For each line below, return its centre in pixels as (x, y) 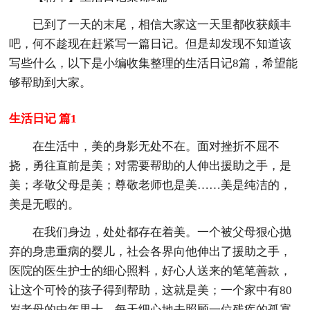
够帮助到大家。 (51, 82)
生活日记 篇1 (43, 118)
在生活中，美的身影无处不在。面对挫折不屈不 (156, 146)
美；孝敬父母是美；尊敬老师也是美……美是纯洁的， (151, 185)
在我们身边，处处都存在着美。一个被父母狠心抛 (162, 232)
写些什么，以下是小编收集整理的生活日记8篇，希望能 (154, 63)
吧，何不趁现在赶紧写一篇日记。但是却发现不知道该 (151, 44)
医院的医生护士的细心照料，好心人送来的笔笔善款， (151, 271)
